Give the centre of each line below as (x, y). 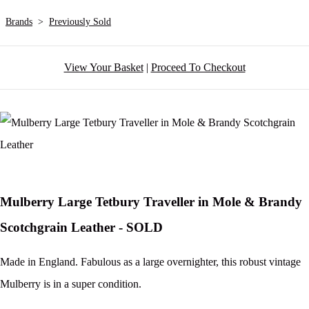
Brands (19, 22)
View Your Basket (103, 68)
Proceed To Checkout (198, 68)
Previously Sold (80, 22)
